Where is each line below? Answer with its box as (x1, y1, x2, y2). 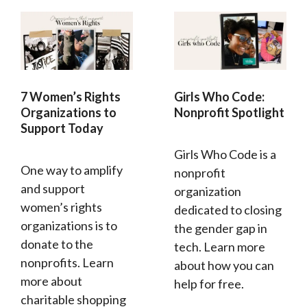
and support (21, 181, 85, 197)
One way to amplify (21, 162, 123, 178)
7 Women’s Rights (21, 89, 121, 105)
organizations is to (21, 218, 117, 234)
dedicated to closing (174, 202, 282, 218)
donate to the (21, 236, 93, 252)
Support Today (21, 121, 103, 136)
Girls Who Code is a (174, 147, 276, 162)
